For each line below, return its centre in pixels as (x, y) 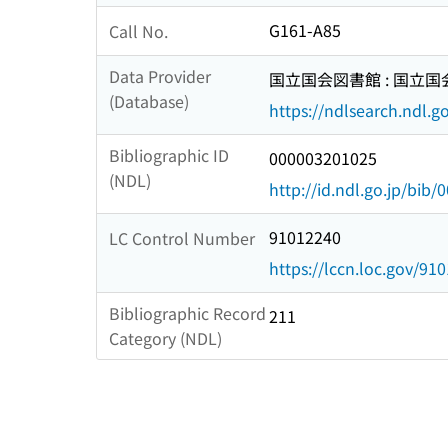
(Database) (149, 101)
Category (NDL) (165, 338)
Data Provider (160, 76)
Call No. (138, 30)
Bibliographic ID (169, 155)
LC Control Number (182, 237)
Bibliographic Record (187, 313)
